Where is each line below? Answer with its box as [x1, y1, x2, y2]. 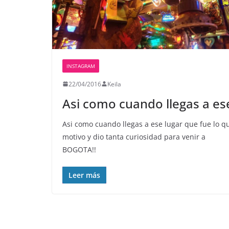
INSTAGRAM [66, 62, 95, 70]
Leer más [68, 170, 100, 180]
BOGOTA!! [62, 144, 96, 154]
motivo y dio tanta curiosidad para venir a [62, 131, 205, 142]
